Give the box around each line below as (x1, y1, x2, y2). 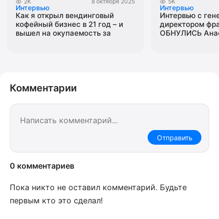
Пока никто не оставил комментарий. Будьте (10, 182, 187, 192)
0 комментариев (10, 161, 74, 171)
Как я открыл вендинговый (16, 11, 114, 20)
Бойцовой (160, 37, 196, 46)
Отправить (156, 133, 193, 142)
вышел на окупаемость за (16, 28, 111, 38)
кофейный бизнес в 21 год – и (16, 20, 123, 29)
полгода (16, 37, 46, 46)
